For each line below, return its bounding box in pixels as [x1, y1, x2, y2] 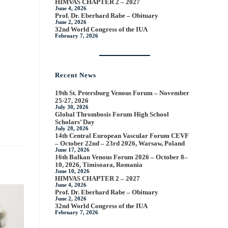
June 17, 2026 [55, 147, 90, 153]
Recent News [55, 71, 97, 79]
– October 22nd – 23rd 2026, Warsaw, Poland [55, 139, 185, 147]
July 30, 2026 [55, 104, 89, 110]
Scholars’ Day [55, 118, 95, 126]
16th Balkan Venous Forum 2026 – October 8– [55, 153, 188, 161]
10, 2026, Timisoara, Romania [55, 161, 143, 168]
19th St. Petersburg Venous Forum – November [55, 89, 190, 97]
